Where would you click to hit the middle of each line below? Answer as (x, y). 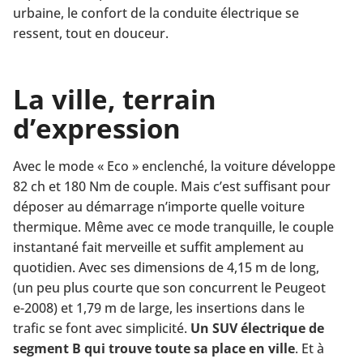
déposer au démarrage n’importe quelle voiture (159, 206)
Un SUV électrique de (257, 328)
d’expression (97, 128)
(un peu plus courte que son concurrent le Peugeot (169, 287)
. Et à (310, 348)
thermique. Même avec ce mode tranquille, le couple (173, 226)
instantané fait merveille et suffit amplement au (158, 247)
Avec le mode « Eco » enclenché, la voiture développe (174, 166)
